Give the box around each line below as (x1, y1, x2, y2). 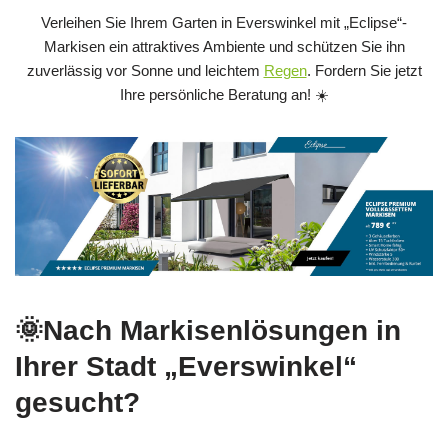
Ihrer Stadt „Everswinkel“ (15, 350, 357, 382)
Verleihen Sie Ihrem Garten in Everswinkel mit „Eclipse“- (41, 13, 407, 31)
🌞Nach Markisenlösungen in (15, 314, 401, 346)
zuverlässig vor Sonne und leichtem (26, 61, 264, 79)
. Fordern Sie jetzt (306, 61, 422, 79)
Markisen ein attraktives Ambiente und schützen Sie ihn (43, 37, 405, 55)
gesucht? (15, 386, 140, 418)
